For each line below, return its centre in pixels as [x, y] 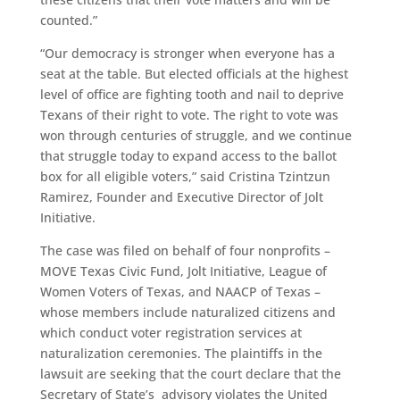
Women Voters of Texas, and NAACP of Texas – [180, 291]
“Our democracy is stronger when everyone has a [187, 53]
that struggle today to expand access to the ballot [188, 155]
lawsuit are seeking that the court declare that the [190, 373]
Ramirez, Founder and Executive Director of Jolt [181, 196]
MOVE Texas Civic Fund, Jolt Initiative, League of [183, 271]
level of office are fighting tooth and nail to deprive [192, 94]
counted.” [68, 20]
